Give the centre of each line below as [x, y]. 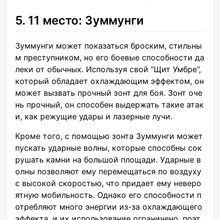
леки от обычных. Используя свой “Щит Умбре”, [108, 69]
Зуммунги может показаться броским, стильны [109, 45]
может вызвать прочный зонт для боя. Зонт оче [109, 93]
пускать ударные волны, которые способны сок [109, 148]
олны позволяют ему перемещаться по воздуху [108, 171]
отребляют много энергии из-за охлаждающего [109, 206]
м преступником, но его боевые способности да [110, 57]
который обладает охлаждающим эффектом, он [110, 81]
